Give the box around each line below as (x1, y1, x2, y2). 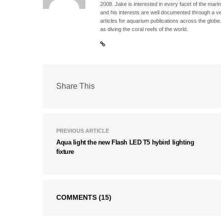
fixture (56, 147, 74, 155)
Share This (56, 82, 95, 91)
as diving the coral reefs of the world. (100, 26, 188, 32)
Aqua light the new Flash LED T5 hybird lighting (56, 138, 194, 146)
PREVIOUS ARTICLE (56, 127, 109, 134)
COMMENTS (56, 193, 99, 201)
